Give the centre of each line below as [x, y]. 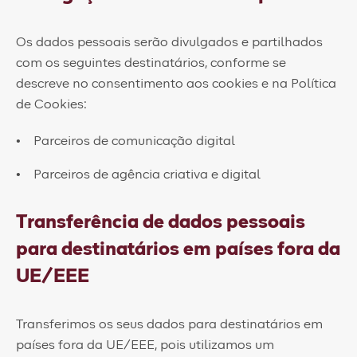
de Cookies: [51, 104]
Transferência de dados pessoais [161, 222]
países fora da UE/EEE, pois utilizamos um [145, 345]
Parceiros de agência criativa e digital [147, 175]
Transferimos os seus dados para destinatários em [169, 324]
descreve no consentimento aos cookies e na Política [176, 84]
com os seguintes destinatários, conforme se [151, 63]
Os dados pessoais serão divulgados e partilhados [169, 42]
